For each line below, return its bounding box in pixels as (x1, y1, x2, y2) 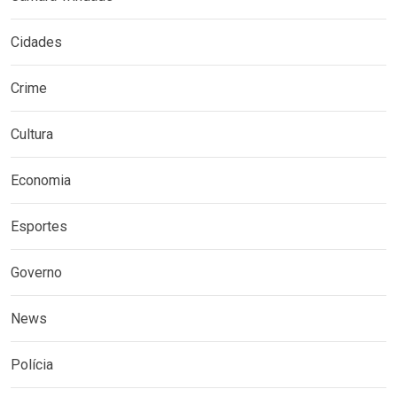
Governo (11, 263, 62, 281)
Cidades (11, 33, 62, 51)
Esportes (11, 217, 67, 235)
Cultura (11, 125, 53, 143)
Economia (11, 171, 71, 189)
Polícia (11, 355, 53, 373)
